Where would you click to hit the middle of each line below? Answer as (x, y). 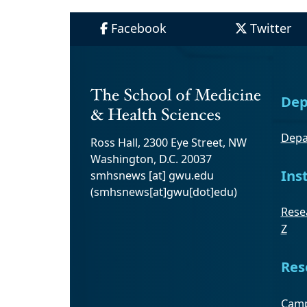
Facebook (138, 28)
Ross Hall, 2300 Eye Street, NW (169, 143)
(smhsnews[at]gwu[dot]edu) (164, 192)
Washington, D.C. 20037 (151, 159)
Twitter (270, 28)
